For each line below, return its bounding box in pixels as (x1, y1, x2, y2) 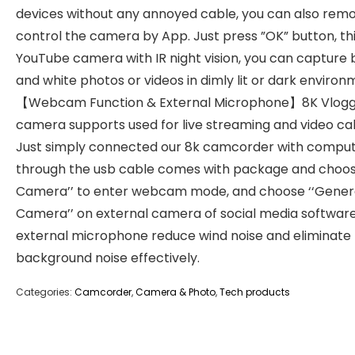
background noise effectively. (16, 249, 200, 267)
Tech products (219, 285, 290, 299)
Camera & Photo (136, 285, 216, 299)
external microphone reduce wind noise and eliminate (16, 227, 351, 245)
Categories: (16, 285, 74, 299)
